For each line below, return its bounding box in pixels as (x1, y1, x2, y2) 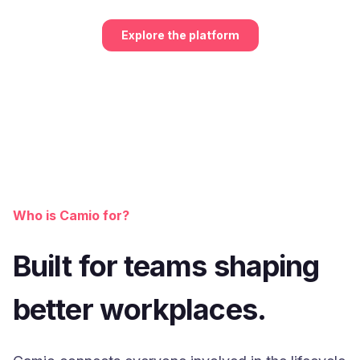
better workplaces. (13, 292, 266, 328)
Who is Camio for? (13, 207, 129, 224)
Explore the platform (121, 28, 239, 43)
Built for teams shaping (13, 248, 320, 284)
